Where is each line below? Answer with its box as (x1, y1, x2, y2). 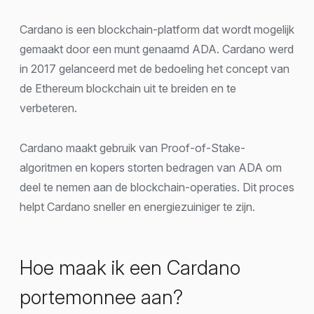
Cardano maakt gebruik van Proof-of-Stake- (20, 140, 245, 155)
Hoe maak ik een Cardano (20, 255, 240, 280)
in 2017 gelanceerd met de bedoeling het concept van (20, 61, 289, 76)
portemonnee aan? (20, 285, 183, 309)
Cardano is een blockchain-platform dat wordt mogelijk (20, 22, 294, 36)
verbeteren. (20, 100, 77, 115)
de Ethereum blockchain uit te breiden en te (20, 81, 236, 95)
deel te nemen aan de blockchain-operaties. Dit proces (20, 179, 294, 194)
